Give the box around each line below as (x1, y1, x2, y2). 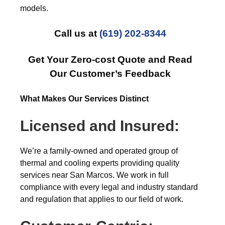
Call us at (54, 28, 99, 39)
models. (20, 4, 48, 13)
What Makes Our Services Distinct (20, 94, 149, 103)
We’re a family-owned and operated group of (20, 147, 178, 155)
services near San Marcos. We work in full (20, 171, 169, 179)
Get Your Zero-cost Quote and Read (28, 54, 192, 65)
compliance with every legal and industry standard (20, 183, 198, 191)
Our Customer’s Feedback (49, 68, 171, 79)
